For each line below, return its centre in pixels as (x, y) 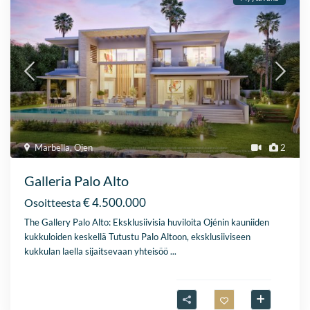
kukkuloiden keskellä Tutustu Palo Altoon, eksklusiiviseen (138, 237)
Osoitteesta (53, 203)
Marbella (53, 148)
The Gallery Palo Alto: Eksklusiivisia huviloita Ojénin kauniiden (147, 222)
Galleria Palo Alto (77, 181)
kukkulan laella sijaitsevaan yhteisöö (98, 252)
